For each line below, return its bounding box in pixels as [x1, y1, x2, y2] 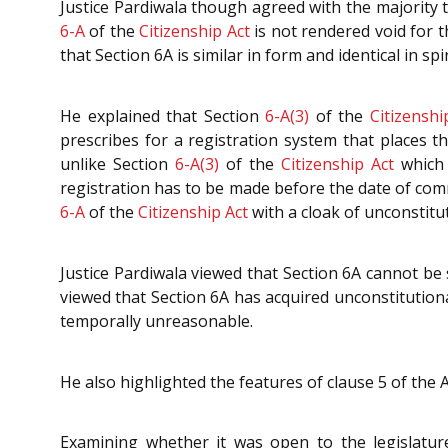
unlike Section [60, 153, 176, 176]
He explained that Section [60, 105, 266, 128]
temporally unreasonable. [60, 309, 253, 332]
